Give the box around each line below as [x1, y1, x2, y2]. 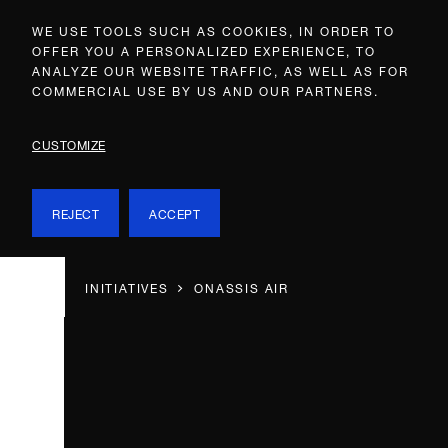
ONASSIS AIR [194, 275, 289, 298]
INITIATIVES [84, 275, 169, 298]
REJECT [52, 201, 99, 224]
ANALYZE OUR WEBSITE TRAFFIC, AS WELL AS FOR [32, 58, 409, 81]
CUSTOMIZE [32, 132, 106, 155]
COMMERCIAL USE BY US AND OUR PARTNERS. [32, 78, 379, 101]
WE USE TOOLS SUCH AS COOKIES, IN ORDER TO [32, 18, 395, 41]
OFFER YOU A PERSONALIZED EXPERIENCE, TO [32, 38, 376, 61]
